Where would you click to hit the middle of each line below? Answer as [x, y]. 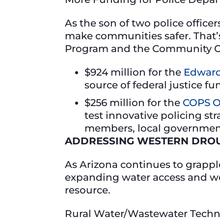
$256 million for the [134, 103]
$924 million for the [134, 72]
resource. [89, 190]
